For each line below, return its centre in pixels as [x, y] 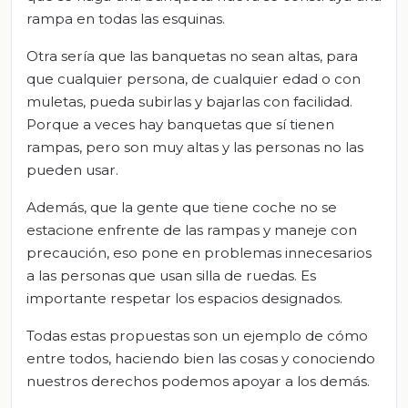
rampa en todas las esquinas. [126, 19]
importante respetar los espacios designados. [184, 299]
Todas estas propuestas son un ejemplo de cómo [197, 336]
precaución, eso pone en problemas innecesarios [199, 253]
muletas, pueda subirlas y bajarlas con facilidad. [189, 102]
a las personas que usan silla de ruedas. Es [171, 276]
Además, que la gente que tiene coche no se [182, 208]
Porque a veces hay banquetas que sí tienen [180, 125]
